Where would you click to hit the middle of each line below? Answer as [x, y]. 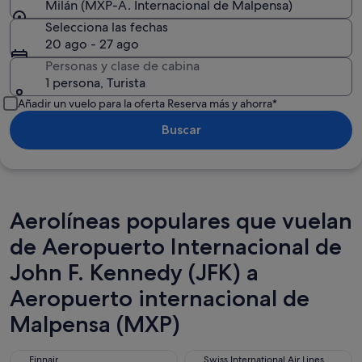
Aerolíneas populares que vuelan [181, 221]
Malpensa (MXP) [95, 324]
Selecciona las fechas [107, 27]
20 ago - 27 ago [92, 44]
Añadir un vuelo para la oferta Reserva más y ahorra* [147, 103]
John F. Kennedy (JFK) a [134, 272]
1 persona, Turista [95, 83]
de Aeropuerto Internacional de [176, 246]
